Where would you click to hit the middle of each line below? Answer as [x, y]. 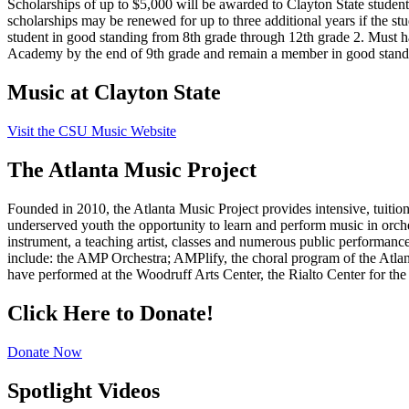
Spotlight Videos [84, 390]
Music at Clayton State [114, 93]
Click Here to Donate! [110, 313]
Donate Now [45, 351]
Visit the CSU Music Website [92, 131]
